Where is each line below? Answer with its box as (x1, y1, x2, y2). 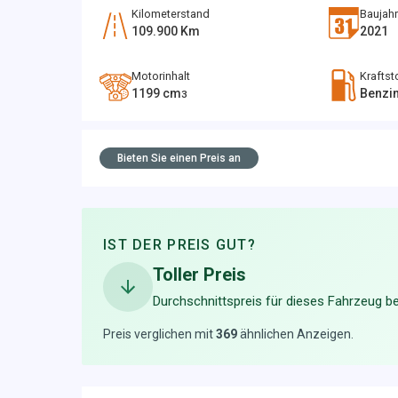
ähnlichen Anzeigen (240, 327, 351, 341)
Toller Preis (153, 264, 246, 285)
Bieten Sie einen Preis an (117, 152, 241, 164)
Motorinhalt (131, 69, 190, 83)
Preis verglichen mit (103, 327, 213, 341)
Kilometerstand (131, 7, 210, 20)
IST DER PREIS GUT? (103, 236, 257, 253)
